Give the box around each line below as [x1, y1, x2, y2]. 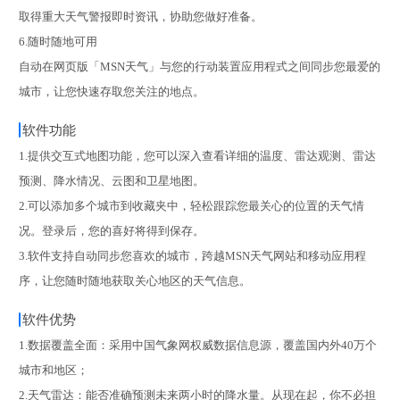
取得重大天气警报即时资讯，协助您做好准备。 [18, 11, 262, 24]
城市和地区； [18, 364, 88, 378]
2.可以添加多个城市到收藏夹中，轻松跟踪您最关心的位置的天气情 [18, 200, 364, 213]
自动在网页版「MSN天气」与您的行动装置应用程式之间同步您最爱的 [18, 61, 380, 74]
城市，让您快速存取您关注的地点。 [18, 86, 204, 99]
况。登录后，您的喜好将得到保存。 [18, 225, 204, 238]
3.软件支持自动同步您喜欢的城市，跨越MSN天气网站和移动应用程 [18, 250, 366, 263]
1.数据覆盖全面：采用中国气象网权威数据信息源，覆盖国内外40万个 [18, 339, 377, 353]
